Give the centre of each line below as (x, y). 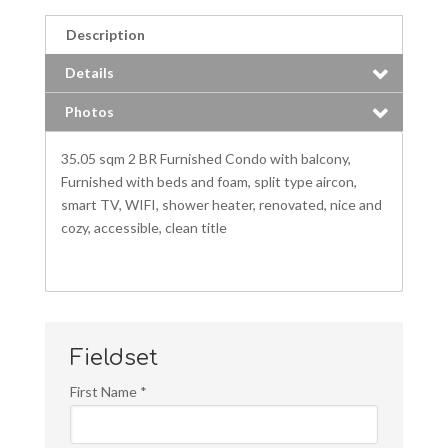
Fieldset (113, 357)
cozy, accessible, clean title (143, 227)
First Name (104, 391)
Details (89, 72)
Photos (89, 111)
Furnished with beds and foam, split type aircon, (208, 181)
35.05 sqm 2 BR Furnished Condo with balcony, (205, 158)
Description (105, 34)
